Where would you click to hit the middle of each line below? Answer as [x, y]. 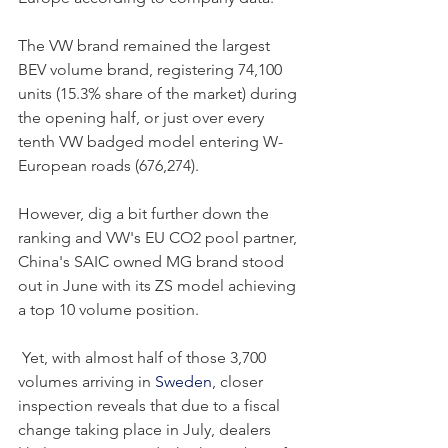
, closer [239, 381]
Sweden [183, 381]
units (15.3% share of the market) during [159, 93]
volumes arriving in [86, 381]
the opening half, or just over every [143, 117]
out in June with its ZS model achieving [159, 285]
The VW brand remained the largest [146, 45]
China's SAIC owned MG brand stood [153, 261]
